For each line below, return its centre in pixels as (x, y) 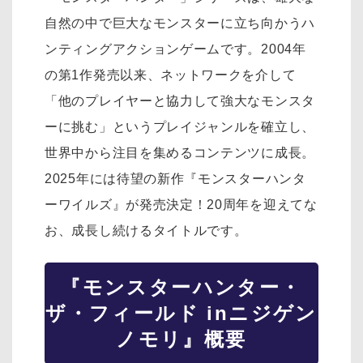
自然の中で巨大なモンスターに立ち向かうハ (180, 23)
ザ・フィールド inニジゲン (181, 314)
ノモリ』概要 (181, 340)
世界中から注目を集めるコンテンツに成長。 (180, 153)
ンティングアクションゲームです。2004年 (175, 49)
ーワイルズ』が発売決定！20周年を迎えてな (181, 205)
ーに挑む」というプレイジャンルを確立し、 (180, 127)
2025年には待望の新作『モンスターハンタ (175, 179)
